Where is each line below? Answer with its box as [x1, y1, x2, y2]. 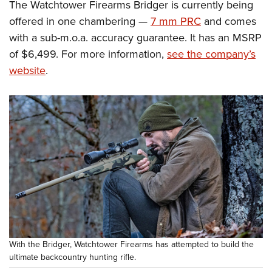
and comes [201, 13, 256, 30]
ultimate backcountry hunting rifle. [9, 251, 136, 264]
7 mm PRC [151, 13, 201, 30]
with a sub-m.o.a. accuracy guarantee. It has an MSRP [9, 30, 262, 46]
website [9, 63, 46, 79]
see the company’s [167, 46, 256, 63]
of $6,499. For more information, [9, 46, 167, 63]
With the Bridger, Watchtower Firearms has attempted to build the [9, 238, 254, 251]
